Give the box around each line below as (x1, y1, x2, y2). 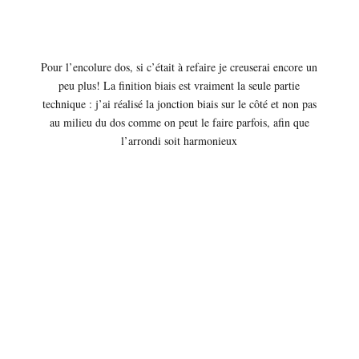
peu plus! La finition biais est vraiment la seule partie (58, 77, 301, 93)
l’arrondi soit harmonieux (121, 132, 238, 148)
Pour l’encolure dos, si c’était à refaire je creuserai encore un (41, 58, 318, 75)
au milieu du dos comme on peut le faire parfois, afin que (49, 114, 309, 130)
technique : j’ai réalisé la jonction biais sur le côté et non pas (42, 95, 317, 111)
